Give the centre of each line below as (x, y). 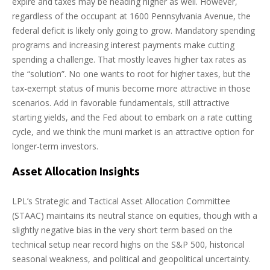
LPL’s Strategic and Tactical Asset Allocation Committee (121, 201)
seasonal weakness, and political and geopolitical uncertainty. (131, 259)
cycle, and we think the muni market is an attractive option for (133, 132)
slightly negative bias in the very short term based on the (122, 230)
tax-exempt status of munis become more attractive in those (131, 89)
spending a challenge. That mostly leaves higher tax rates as (129, 60)
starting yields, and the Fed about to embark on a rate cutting (132, 118)
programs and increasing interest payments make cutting (123, 45)
